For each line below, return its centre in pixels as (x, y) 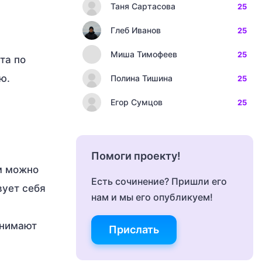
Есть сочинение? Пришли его (159, 181)
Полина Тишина (142, 78)
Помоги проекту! (136, 156)
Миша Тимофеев (144, 54)
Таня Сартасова (143, 6)
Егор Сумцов (137, 102)
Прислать (134, 230)
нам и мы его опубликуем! (152, 197)
